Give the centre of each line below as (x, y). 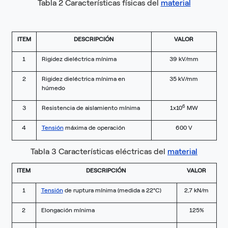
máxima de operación (94, 128)
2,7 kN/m (196, 191)
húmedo (53, 88)
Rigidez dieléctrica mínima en (83, 79)
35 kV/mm (184, 79)
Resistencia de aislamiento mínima (91, 108)
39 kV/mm (184, 59)
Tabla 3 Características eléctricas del (99, 152)
